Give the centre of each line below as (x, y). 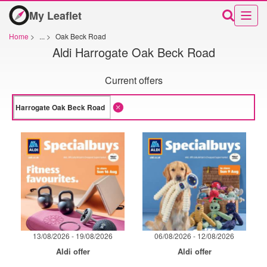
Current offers (133, 80)
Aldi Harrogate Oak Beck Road (133, 52)
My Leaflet (55, 15)
